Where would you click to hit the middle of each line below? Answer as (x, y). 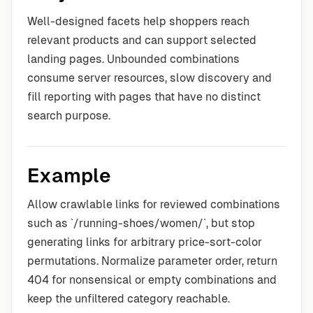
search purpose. (69, 116)
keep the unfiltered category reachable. (129, 299)
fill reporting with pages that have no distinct (144, 97)
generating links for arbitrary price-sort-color (145, 242)
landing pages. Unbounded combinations (133, 59)
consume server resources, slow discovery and (150, 78)
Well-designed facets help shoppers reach (138, 21)
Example (69, 175)
